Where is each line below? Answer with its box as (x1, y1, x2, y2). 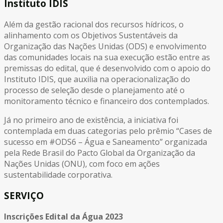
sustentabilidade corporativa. (4, 169, 112, 180)
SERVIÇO (4, 189, 44, 202)
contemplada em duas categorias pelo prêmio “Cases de (4, 125, 212, 136)
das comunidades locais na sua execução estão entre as (4, 51, 210, 63)
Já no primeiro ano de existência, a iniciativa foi (4, 114, 178, 125)
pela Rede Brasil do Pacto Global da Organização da (4, 147, 195, 158)
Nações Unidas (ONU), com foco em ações (4, 158, 160, 169)
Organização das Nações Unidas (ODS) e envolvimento (4, 40, 207, 52)
